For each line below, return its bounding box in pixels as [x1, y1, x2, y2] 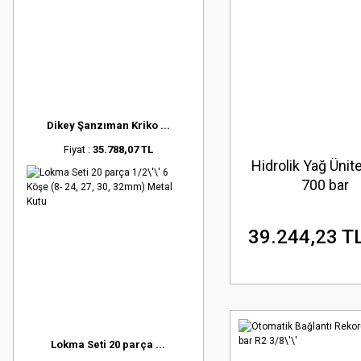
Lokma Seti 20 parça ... [51, 338, 166, 351]
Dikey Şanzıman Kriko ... [46, 118, 170, 131]
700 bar [301, 176, 349, 193]
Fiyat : [63, 143, 93, 156]
